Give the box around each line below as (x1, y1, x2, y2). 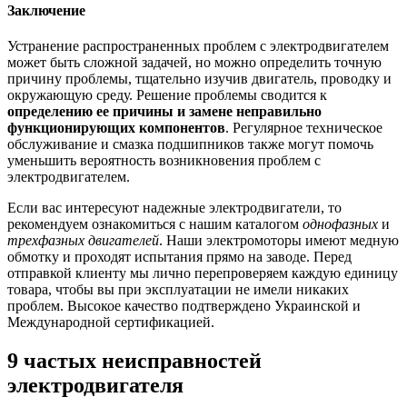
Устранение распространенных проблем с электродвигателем (7, 38, 389, 55)
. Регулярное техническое (225, 120, 382, 136)
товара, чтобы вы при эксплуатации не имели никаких (7, 282, 349, 298)
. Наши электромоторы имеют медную (159, 233, 399, 249)
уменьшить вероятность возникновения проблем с (7, 153, 321, 169)
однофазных (303, 216, 378, 233)
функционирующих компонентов (7, 120, 225, 136)
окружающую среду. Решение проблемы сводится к (7, 87, 327, 104)
